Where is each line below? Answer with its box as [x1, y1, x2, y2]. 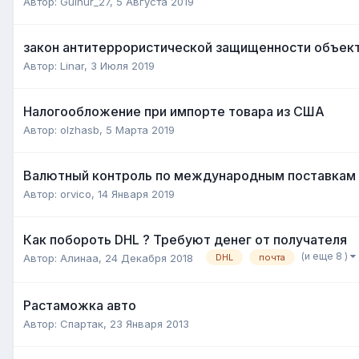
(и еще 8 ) [301, 250, 350, 263]
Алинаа [60, 251, 99, 264]
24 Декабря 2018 [105, 251, 193, 264]
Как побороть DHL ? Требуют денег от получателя [23, 231, 347, 248]
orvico [60, 187, 91, 200]
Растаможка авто [23, 296, 136, 313]
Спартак [60, 317, 103, 330]
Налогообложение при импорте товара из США [23, 103, 325, 119]
